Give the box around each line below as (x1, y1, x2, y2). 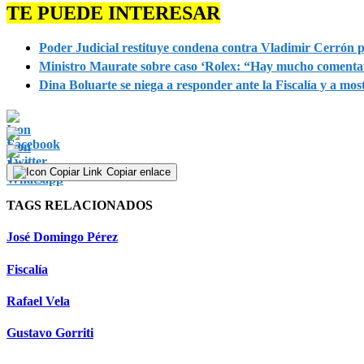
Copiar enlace (106, 165, 171, 178)
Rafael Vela (6, 293, 70, 308)
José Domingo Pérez (6, 230, 118, 245)
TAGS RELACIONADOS (6, 198, 153, 213)
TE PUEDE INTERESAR (6, 2, 220, 24)
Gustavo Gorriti (6, 326, 93, 340)
